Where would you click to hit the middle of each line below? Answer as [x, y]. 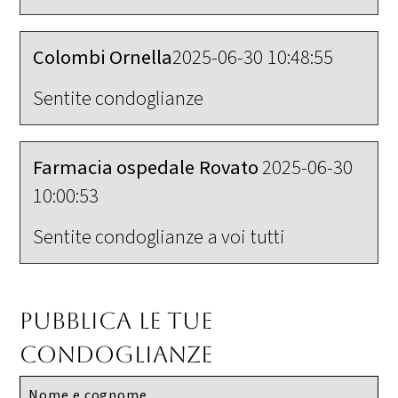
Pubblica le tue [116, 321]
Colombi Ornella [103, 58]
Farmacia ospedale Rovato [147, 168]
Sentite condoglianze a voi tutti [159, 237]
